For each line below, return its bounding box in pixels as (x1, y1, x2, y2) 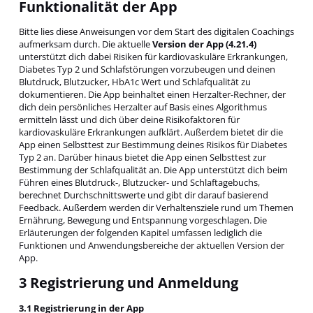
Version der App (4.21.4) (152, 37, 256, 50)
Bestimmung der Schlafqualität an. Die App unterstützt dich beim (18, 163, 288, 176)
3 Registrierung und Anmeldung (18, 273, 238, 293)
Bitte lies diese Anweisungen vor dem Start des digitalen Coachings (18, 24, 294, 38)
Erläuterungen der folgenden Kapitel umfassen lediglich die (18, 226, 262, 239)
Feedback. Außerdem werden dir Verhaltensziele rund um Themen (18, 201, 293, 214)
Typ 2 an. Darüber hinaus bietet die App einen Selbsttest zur (18, 150, 266, 163)
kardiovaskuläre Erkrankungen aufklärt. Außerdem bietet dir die (18, 125, 283, 138)
